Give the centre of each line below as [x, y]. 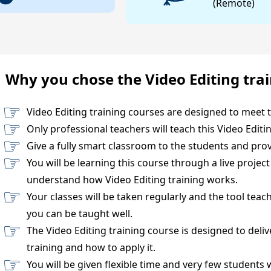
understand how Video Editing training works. [132, 179]
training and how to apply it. [91, 247]
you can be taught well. [80, 213]
